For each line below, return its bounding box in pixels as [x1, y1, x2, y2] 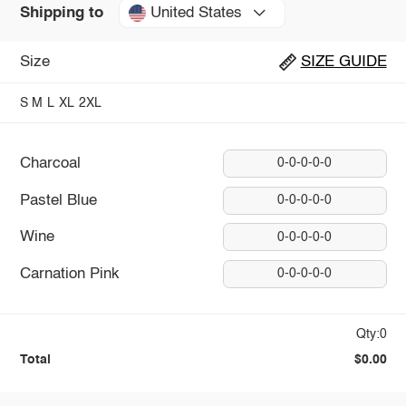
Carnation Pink [19, 266, 120, 282]
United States [150, 5, 242, 21]
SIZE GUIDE [300, 53, 387, 70]
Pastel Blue [19, 192, 97, 208]
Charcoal [19, 155, 81, 171]
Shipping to [19, 5, 103, 21]
